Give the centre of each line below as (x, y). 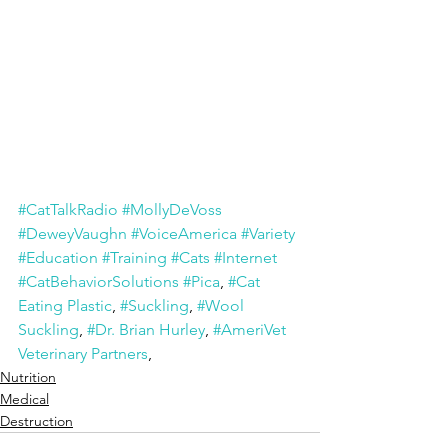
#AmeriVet (251, 329)
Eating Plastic (65, 305)
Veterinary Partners (83, 353)
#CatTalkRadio (68, 209)
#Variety (268, 233)
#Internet (245, 257)
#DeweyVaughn (72, 233)
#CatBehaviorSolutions (98, 281)
